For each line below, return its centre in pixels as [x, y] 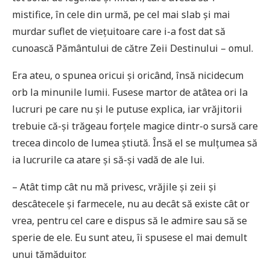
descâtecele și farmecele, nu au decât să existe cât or [131, 203]
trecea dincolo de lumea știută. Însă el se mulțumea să [135, 143]
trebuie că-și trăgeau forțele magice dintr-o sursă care [135, 126]
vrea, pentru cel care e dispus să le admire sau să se [130, 220]
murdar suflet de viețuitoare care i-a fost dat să [119, 31]
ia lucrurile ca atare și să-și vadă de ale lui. [108, 159]
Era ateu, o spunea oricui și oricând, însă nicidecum [128, 75]
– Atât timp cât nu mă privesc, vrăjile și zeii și [114, 187]
